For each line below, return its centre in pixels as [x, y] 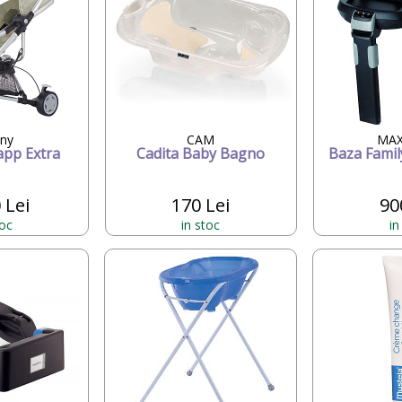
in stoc [201, 224]
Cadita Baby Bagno [201, 153]
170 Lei [201, 205]
